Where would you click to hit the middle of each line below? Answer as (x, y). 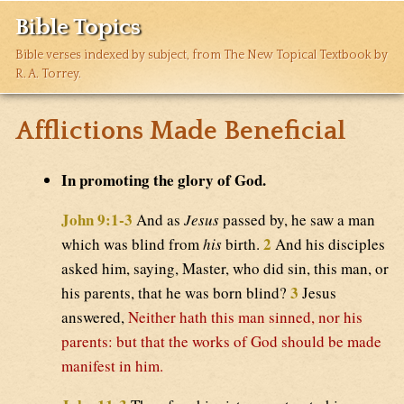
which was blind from (132, 244)
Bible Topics (78, 28)
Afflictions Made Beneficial (181, 132)
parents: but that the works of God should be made (221, 342)
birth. (243, 244)
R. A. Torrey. (48, 74)
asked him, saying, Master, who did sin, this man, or (225, 269)
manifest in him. (112, 366)
